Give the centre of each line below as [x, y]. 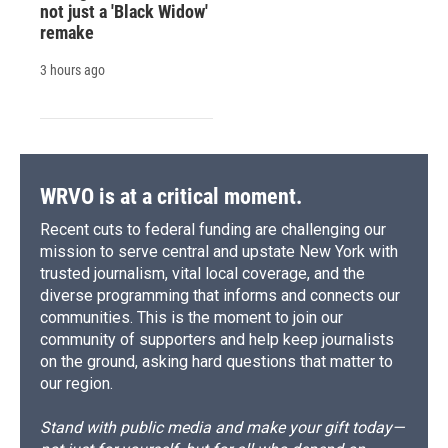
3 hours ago [72, 69]
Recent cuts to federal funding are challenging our [213, 229]
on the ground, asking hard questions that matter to [216, 361]
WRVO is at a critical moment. [171, 196]
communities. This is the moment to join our [191, 317]
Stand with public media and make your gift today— [222, 427]
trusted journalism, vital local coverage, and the [202, 273]
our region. [76, 383]
